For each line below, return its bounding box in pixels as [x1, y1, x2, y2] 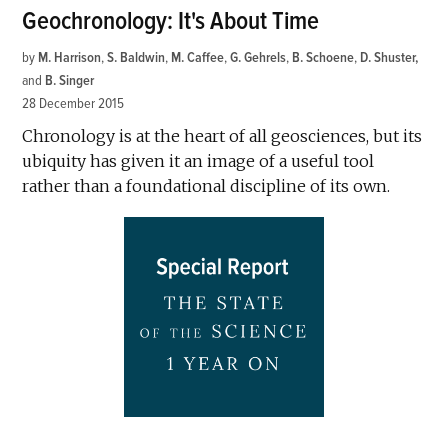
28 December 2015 [22, 94, 125, 112]
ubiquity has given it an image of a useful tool [22, 150, 375, 171]
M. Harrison [38, 48, 102, 66]
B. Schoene [292, 48, 355, 66]
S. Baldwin [107, 48, 166, 66]
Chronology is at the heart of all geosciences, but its [22, 125, 423, 146]
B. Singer [45, 71, 95, 89]
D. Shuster [360, 48, 416, 66]
